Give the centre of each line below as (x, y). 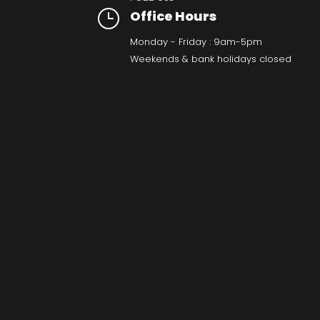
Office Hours (173, 16)
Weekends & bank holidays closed (210, 59)
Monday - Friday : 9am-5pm (196, 42)
